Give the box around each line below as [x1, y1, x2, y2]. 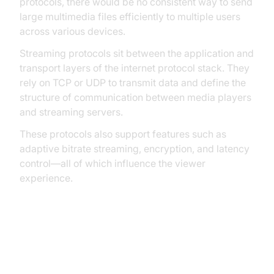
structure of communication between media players [20, 91, 251, 104]
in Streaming [20, 254, 106, 273]
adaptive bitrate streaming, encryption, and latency [20, 143, 250, 155]
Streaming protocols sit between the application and [20, 47, 254, 60]
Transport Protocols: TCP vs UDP [20, 235, 244, 253]
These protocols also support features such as [20, 128, 226, 141]
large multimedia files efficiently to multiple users [20, 10, 240, 23]
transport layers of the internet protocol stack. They [20, 62, 250, 75]
